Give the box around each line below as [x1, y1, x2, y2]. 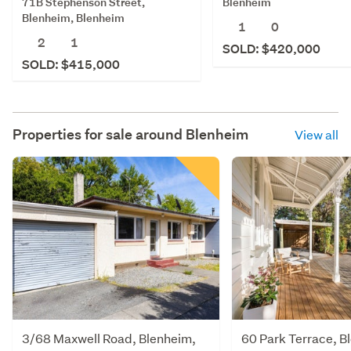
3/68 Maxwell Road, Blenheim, [22, 329, 196, 346]
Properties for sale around [13, 125, 186, 143]
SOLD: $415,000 [22, 56, 120, 73]
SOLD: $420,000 [223, 40, 320, 57]
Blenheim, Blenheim [22, 9, 125, 25]
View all [295, 125, 338, 143]
